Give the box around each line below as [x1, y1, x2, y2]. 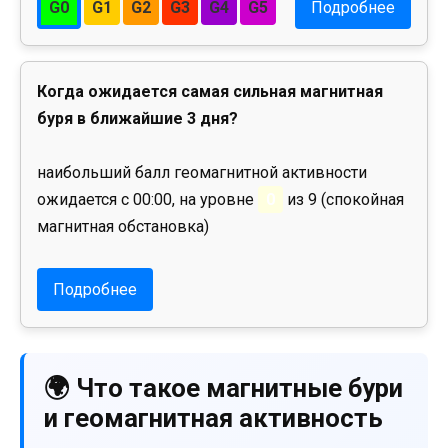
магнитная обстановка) [37, 217, 209, 237]
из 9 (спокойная [283, 190, 404, 210]
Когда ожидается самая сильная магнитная [37, 82, 383, 102]
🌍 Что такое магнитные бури [44, 372, 403, 403]
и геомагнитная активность [44, 402, 383, 433]
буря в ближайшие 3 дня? [37, 109, 238, 129]
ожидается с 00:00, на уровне [37, 190, 258, 210]
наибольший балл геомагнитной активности [37, 163, 367, 183]
